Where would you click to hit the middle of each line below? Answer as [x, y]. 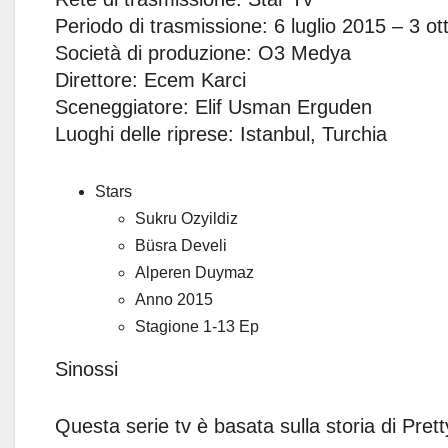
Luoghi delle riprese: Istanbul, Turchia [221, 134]
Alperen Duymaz [194, 273]
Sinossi [86, 369]
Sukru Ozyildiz [186, 219]
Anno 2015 [174, 300]
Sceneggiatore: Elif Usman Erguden [213, 107]
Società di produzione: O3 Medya [203, 53]
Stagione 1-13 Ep [197, 327]
